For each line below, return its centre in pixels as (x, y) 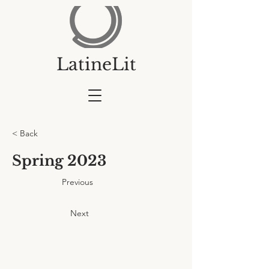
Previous (77, 182)
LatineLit (96, 65)
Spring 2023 (59, 161)
